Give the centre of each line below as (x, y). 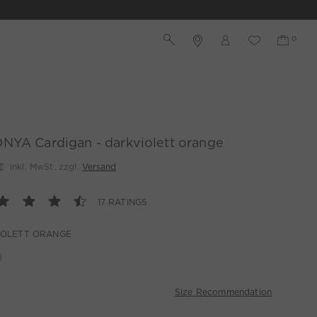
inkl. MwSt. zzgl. (46, 167)
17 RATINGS (122, 202)
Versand (99, 167)
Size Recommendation (223, 292)
